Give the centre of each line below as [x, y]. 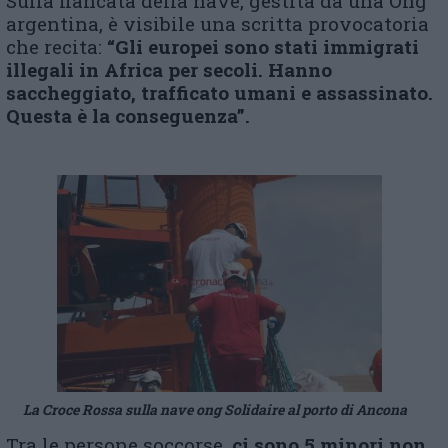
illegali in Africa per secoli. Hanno [169, 69]
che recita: [56, 46]
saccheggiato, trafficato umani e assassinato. [219, 92]
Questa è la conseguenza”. [128, 115]
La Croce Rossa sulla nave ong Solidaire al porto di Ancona [215, 409]
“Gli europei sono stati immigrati [263, 46]
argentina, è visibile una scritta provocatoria [217, 23]
